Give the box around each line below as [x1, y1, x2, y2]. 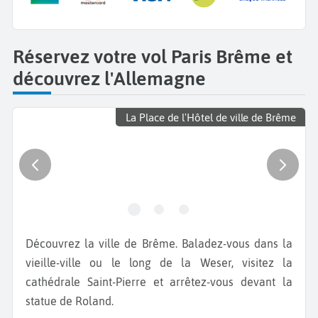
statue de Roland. [26, 295, 114, 308]
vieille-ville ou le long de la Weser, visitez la [26, 256, 292, 270]
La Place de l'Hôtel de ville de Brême [125, 111, 296, 124]
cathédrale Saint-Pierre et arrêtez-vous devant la [26, 275, 292, 289]
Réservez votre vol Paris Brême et [13, 45, 292, 68]
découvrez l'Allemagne [13, 67, 206, 90]
